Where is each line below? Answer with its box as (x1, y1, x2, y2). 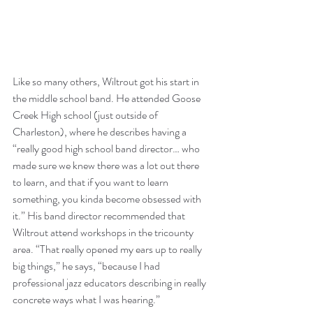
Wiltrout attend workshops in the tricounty (13, 224, 196, 241)
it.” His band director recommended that (13, 208, 187, 224)
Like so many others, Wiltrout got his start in (13, 73, 201, 90)
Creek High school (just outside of (13, 107, 160, 124)
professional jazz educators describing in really (13, 275, 208, 291)
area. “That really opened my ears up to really (13, 241, 204, 258)
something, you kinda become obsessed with (13, 191, 203, 208)
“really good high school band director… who (13, 140, 202, 157)
